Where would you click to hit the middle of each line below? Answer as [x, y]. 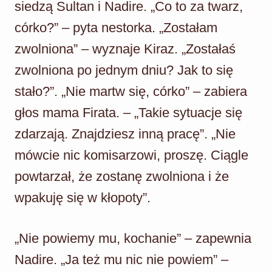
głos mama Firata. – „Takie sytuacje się [128, 112]
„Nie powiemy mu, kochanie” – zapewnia [133, 238]
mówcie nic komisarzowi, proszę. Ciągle [131, 155]
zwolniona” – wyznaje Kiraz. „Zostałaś [125, 49]
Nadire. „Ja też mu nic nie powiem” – [121, 259]
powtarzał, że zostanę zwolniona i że [122, 176]
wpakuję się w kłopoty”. [83, 197]
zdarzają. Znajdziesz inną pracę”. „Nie [125, 134]
